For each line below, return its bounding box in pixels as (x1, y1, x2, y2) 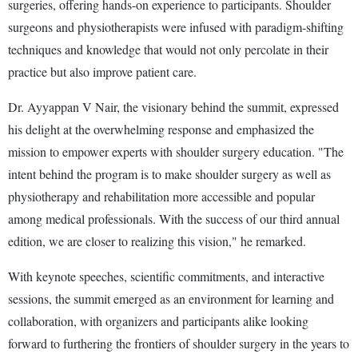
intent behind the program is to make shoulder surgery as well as (8, 165, 331, 182)
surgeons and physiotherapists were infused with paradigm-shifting (8, 18, 344, 35)
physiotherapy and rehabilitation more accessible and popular (8, 187, 315, 205)
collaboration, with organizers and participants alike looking (8, 312, 308, 329)
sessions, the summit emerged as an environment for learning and (8, 289, 334, 307)
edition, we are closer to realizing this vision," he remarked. (8, 232, 306, 249)
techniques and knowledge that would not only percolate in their (8, 40, 328, 58)
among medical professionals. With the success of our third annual (8, 209, 340, 227)
